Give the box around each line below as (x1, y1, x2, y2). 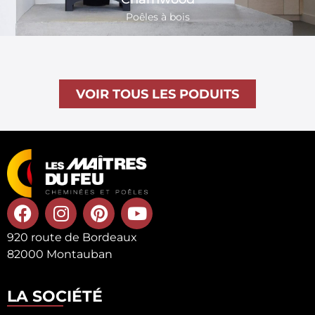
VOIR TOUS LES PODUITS (76, 86, 239, 102)
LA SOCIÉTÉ (7, 286, 103, 307)
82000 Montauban (7, 247, 112, 262)
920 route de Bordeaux (7, 231, 137, 245)
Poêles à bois (125, 11, 190, 24)
